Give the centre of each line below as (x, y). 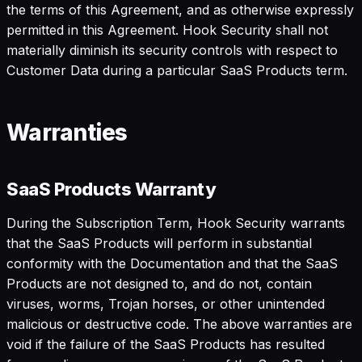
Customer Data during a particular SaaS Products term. (177, 70)
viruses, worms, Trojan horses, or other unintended (166, 303)
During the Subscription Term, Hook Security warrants (176, 223)
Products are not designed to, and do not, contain (159, 283)
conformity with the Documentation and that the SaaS (172, 263)
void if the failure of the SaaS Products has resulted (166, 344)
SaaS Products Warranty (112, 189)
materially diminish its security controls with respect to (172, 50)
